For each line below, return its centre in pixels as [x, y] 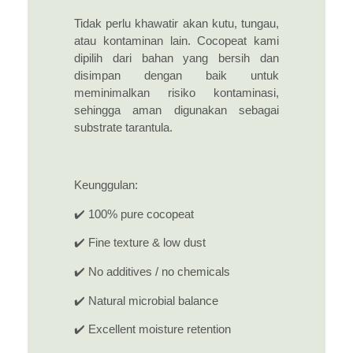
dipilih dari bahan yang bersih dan [176, 58]
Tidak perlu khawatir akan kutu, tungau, [176, 23]
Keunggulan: [106, 186]
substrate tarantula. [123, 127]
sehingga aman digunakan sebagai [176, 110]
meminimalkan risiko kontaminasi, [176, 93]
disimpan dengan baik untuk [176, 75]
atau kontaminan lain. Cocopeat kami [176, 41]
